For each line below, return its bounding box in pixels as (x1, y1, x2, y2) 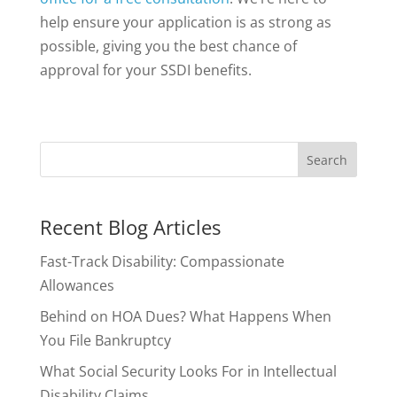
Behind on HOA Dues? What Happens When (39, 307, 331, 327)
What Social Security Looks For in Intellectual (39, 362, 337, 382)
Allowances (39, 276, 114, 296)
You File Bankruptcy (39, 331, 171, 351)
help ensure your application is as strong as (39, 12, 331, 33)
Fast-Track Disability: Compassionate (39, 252, 284, 272)
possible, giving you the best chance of (39, 36, 297, 57)
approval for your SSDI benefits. (39, 60, 252, 81)
